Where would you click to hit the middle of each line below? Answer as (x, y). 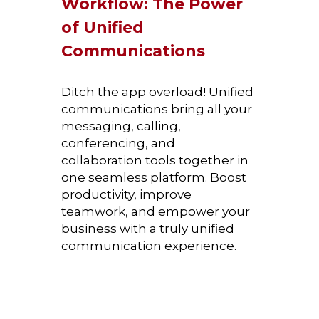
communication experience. (149, 246)
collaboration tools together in (155, 160)
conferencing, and (118, 143)
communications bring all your (157, 109)
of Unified (103, 27)
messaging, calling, (121, 126)
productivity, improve (126, 194)
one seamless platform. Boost (154, 177)
